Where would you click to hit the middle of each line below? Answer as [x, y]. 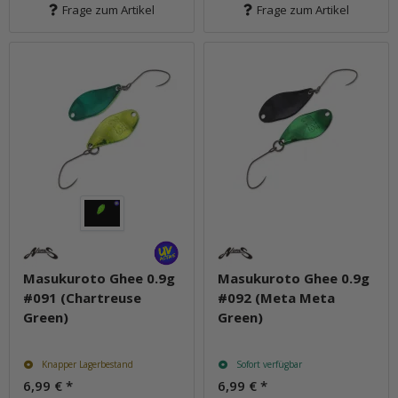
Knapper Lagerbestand [87, 364]
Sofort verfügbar [269, 364]
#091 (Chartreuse [82, 298]
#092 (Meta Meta [276, 298]
